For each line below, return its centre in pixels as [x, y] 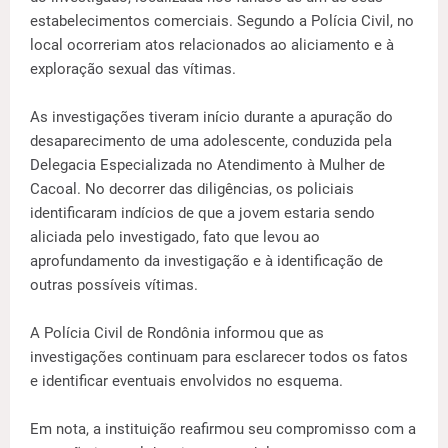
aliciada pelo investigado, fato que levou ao [175, 237]
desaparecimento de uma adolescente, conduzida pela [211, 141]
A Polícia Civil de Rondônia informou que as [177, 333]
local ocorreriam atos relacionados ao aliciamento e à [212, 45]
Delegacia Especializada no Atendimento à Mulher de [207, 165]
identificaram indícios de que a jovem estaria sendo [202, 213]
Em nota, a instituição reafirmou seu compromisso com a [223, 429]
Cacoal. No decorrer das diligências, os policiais [192, 189]
